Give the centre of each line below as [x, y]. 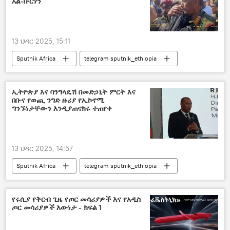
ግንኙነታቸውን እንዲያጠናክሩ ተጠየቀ [62, 108]
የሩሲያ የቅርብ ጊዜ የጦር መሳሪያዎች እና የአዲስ [76, 199]
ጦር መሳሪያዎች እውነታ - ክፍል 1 [57, 207]
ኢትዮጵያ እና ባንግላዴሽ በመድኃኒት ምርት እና [74, 92]
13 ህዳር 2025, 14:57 [42, 148]
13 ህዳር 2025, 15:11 [41, 41]
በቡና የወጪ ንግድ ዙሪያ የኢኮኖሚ [58, 100]
